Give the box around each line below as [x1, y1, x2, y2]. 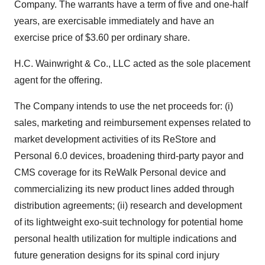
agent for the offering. [14, 75, 102, 85]
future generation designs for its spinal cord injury [14, 250, 219, 260]
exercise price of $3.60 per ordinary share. [14, 33, 190, 43]
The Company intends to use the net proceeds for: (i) [14, 101, 233, 111]
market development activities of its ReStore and [14, 134, 216, 144]
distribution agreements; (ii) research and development [14, 201, 242, 211]
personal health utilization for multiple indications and [14, 234, 237, 244]
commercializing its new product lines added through [14, 184, 234, 194]
